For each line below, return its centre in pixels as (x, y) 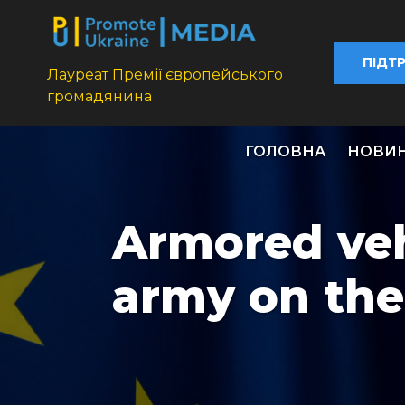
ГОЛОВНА (285, 152)
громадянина (99, 97)
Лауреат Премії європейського (165, 75)
